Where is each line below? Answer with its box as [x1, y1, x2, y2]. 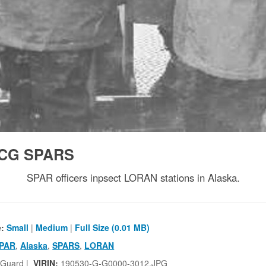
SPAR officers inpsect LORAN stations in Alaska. [26, 170, 240, 185]
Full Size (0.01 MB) [74, 221, 150, 233]
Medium [35, 221, 68, 233]
